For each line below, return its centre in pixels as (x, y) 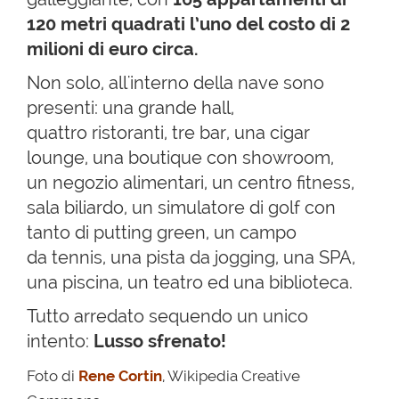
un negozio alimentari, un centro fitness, (191, 182)
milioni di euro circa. (112, 49)
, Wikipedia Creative (231, 375)
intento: (60, 341)
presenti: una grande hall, (130, 107)
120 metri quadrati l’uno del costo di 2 (188, 24)
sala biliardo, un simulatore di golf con (181, 207)
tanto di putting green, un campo (162, 232)
